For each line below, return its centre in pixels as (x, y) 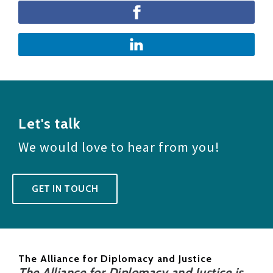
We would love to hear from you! (119, 147)
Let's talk (49, 123)
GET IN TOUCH (65, 189)
